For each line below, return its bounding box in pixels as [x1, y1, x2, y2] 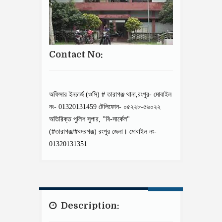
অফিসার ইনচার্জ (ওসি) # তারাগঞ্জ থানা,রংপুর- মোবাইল [49, 91, 171, 98]
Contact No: [49, 50, 103, 59]
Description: [59, 201, 119, 211]
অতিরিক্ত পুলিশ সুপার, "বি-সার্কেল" [49, 115, 130, 123]
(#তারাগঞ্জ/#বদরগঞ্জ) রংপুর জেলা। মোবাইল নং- [49, 128, 157, 135]
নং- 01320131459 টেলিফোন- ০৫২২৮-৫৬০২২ [49, 103, 161, 111]
